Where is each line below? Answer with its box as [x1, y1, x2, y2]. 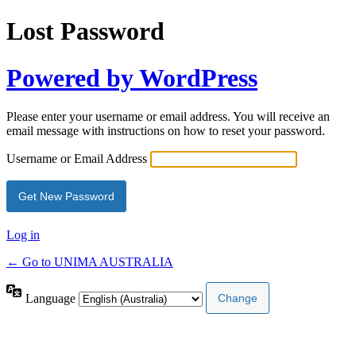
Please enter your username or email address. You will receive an [6, 110, 330, 124]
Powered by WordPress [6, 63, 257, 92]
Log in [6, 228, 40, 242]
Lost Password [6, 17, 164, 46]
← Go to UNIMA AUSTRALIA [6, 255, 173, 269]
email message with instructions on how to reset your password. [6, 124, 325, 138]
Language [25, 291, 79, 305]
